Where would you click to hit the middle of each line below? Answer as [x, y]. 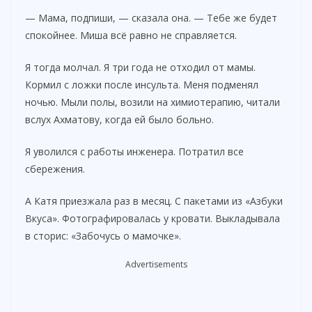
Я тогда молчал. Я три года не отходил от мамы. [140, 68]
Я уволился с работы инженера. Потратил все [134, 152]
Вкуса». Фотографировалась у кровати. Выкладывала [153, 219]
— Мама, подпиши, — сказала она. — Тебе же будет [151, 18]
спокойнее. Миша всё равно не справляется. [131, 36]
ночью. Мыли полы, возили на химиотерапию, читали [153, 102]
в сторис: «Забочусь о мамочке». [103, 236]
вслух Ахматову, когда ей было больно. [119, 120]
